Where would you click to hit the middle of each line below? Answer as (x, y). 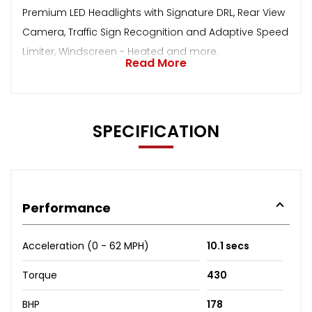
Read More (156, 63)
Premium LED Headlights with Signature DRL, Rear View (154, 12)
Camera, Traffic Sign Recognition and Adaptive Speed (155, 32)
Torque (40, 275)
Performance (67, 208)
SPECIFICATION (156, 131)
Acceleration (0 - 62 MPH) (86, 245)
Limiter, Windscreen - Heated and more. (120, 51)
